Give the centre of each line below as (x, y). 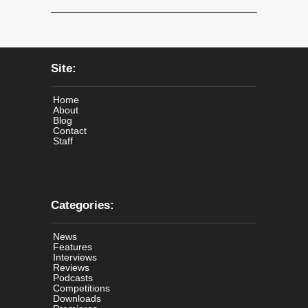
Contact (70, 131)
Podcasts (73, 278)
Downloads (77, 299)
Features (73, 247)
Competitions (81, 288)
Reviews (71, 268)
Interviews (75, 257)
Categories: (82, 206)
